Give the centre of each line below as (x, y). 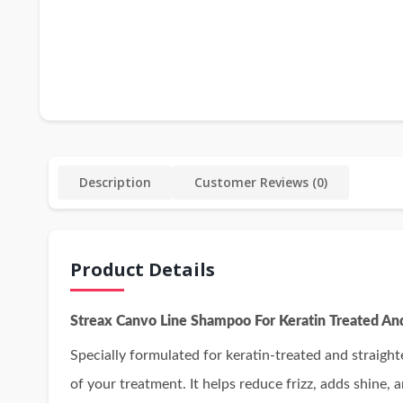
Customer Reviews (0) (260, 182)
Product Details (142, 269)
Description (115, 182)
